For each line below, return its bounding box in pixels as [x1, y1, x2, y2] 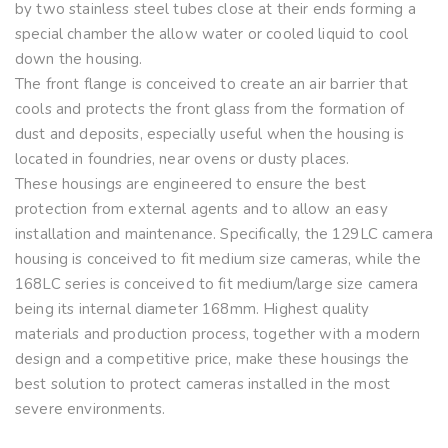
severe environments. [15, 399, 165, 420]
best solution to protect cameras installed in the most [15, 374, 391, 395]
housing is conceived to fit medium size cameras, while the [15, 249, 421, 270]
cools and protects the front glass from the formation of [15, 99, 405, 120]
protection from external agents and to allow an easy [15, 199, 388, 220]
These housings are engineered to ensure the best [15, 174, 367, 195]
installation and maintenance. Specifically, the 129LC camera [15, 224, 433, 245]
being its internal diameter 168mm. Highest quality [15, 299, 370, 320]
